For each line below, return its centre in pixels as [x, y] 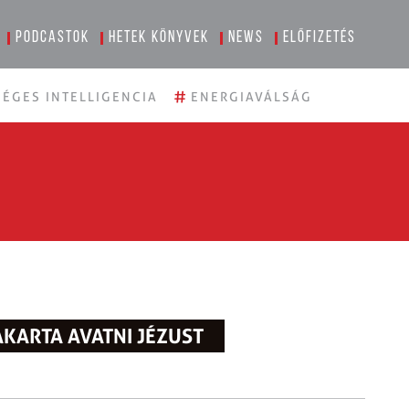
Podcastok [53, 38]
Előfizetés [320, 38]
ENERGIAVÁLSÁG [252, 97]
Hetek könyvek [159, 38]
